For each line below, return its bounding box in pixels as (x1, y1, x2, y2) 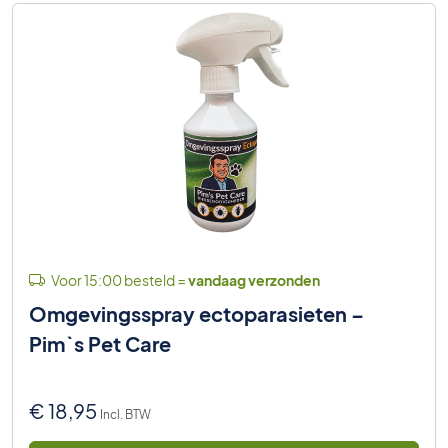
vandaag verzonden (188, 270, 320, 289)
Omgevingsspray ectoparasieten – (29, 300, 364, 326)
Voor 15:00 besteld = (49, 270, 188, 289)
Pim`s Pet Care (29, 330, 171, 356)
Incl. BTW (100, 406, 151, 422)
